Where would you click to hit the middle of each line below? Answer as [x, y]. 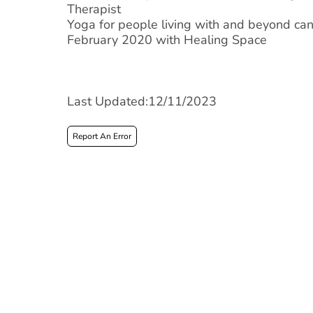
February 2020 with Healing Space [167, 40]
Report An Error [102, 136]
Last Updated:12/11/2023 [142, 101]
